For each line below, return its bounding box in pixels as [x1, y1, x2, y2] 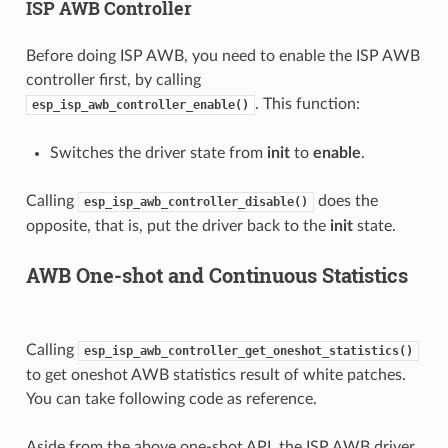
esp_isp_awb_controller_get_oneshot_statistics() [83, 344, 413, 359]
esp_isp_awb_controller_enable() [31, 98, 249, 113]
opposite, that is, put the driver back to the [25, 218, 330, 235]
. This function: [254, 96, 360, 113]
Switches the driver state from [49, 145, 267, 162]
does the [313, 193, 378, 210]
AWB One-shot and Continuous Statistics [25, 262, 408, 289]
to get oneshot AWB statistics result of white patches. [25, 367, 406, 384]
